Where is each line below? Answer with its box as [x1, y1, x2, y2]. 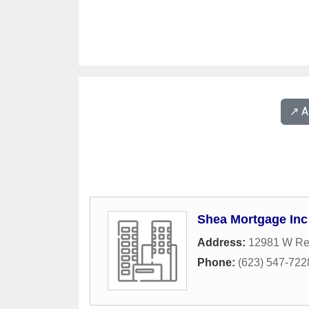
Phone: [197, 257, 238, 268]
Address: [197, 237, 248, 248]
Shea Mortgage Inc [197, 212, 308, 226]
